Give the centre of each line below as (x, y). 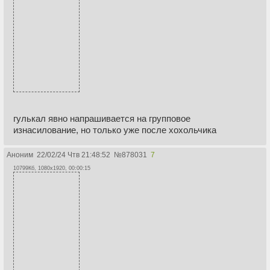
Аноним (20, 155)
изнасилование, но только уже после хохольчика (115, 130)
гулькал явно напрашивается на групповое (102, 118)
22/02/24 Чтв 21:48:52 (74, 155)
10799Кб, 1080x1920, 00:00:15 (52, 168)
